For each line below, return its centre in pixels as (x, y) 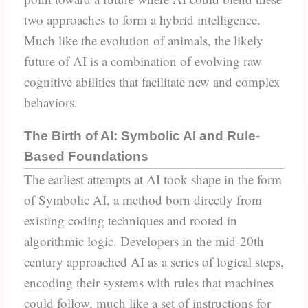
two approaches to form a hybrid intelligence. (142, 20)
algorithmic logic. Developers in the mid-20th (144, 241)
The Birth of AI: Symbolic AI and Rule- (142, 136)
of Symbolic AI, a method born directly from (143, 200)
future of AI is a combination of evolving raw (143, 61)
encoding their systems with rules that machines (148, 282)
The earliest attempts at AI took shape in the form (153, 179)
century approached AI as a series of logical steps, (154, 262)
